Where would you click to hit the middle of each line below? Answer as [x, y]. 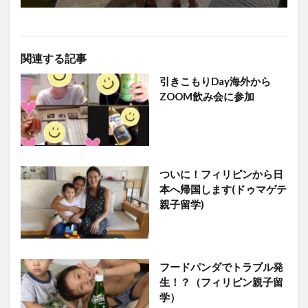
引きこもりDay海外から [215, 81]
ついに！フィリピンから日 [221, 174]
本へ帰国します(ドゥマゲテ [223, 189]
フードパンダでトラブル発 [221, 266]
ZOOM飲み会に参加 [207, 97]
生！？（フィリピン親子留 [221, 282]
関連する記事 [54, 58]
